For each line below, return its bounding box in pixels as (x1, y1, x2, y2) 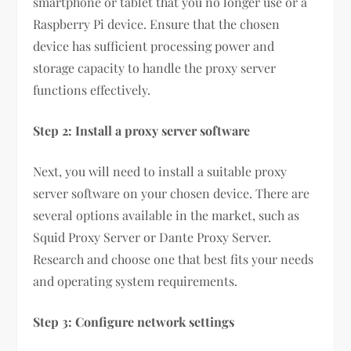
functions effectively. (33, 81, 151, 99)
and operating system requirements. (33, 273, 238, 290)
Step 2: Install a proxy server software (33, 122, 251, 139)
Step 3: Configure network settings (33, 313, 235, 331)
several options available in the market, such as (33, 207, 300, 224)
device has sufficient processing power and (33, 38, 275, 55)
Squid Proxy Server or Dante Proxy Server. (33, 229, 272, 246)
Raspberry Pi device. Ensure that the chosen (33, 16, 280, 33)
